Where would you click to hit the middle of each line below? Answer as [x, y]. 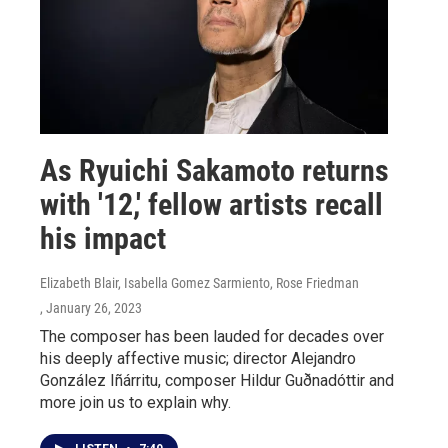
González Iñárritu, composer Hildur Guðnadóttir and [217, 380]
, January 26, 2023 [91, 307]
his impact [103, 238]
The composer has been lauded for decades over [212, 336]
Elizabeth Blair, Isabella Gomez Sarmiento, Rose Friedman [199, 282]
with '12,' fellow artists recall [211, 204]
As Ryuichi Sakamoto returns [214, 170]
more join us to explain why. [135, 402]
